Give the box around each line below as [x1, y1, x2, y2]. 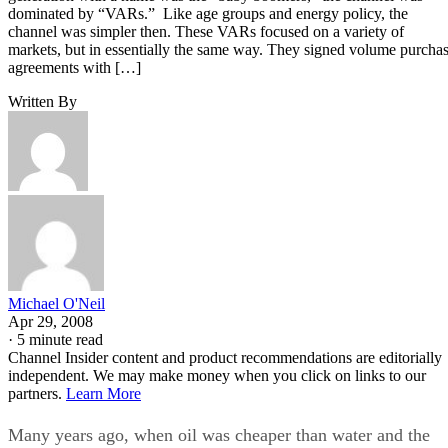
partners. [8, 384, 66, 402]
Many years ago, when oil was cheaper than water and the [8, 424, 430, 445]
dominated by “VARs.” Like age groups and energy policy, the [8, 4, 408, 22]
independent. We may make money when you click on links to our [8, 366, 426, 384]
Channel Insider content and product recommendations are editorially [8, 348, 442, 366]
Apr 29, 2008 [8, 312, 93, 330]
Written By [8, 92, 77, 110]
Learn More [66, 384, 141, 402]
